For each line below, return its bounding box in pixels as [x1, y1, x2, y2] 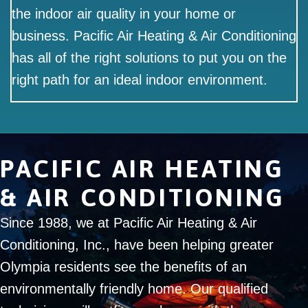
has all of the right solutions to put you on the [12, 50, 287, 66]
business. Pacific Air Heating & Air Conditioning [12, 28, 296, 44]
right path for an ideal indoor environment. [12, 72, 267, 88]
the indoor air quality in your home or [12, 6, 236, 22]
